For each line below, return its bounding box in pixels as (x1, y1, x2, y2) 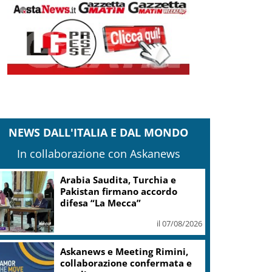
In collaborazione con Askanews (16, 146, 180, 161)
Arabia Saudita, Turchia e (60, 174, 177, 186)
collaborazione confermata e (60, 256, 192, 269)
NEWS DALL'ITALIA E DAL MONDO (8, 124, 189, 140)
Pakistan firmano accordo (60, 185, 178, 198)
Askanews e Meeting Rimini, (60, 245, 189, 257)
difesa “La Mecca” (60, 197, 141, 209)
